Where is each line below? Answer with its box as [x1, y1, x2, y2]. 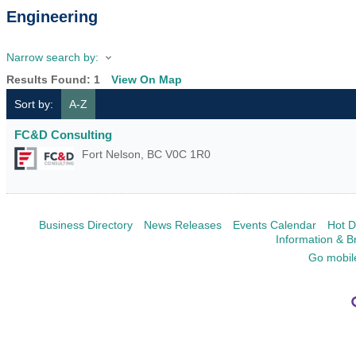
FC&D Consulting [14, 128, 112, 142]
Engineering [6, 8, 98, 25]
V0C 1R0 [165, 148, 211, 161]
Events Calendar [232, 218, 316, 231]
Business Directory [38, 218, 133, 231]
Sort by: [14, 98, 53, 111]
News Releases [143, 218, 222, 231]
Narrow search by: [6, 51, 99, 64]
